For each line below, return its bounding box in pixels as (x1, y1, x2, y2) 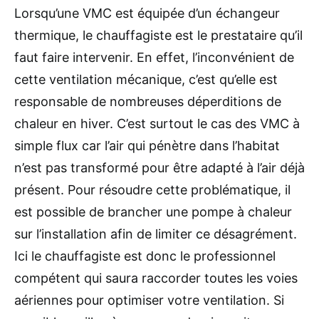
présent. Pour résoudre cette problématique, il (14, 182, 291, 197)
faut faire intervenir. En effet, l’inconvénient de (14, 49, 294, 65)
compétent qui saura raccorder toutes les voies (14, 270, 298, 286)
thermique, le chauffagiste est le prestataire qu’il (14, 27, 303, 43)
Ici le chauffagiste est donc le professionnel (14, 248, 276, 263)
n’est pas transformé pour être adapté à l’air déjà (14, 159, 305, 175)
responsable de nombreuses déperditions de (14, 93, 281, 109)
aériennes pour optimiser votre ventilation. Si (14, 292, 284, 308)
